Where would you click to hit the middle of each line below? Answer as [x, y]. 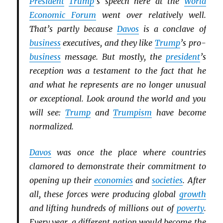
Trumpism [133, 113]
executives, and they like [108, 43]
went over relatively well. [151, 15]
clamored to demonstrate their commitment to [117, 166]
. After [194, 180]
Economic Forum [62, 15]
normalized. [51, 127]
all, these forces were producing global [104, 194]
